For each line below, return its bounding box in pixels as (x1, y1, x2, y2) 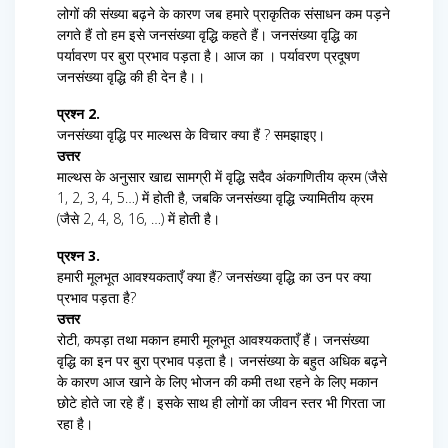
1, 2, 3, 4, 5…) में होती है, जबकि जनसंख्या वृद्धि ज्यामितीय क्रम (57, 188, 373, 208)
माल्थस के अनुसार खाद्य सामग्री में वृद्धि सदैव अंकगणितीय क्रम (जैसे (57, 167, 387, 187)
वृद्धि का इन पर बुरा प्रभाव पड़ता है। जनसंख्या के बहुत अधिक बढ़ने (57, 351, 387, 371)
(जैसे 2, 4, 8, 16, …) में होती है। (57, 209, 220, 229)
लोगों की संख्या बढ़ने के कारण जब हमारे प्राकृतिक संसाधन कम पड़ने (57, 4, 390, 24)
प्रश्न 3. (57, 246, 100, 266)
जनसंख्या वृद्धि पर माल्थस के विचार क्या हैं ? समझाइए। (57, 125, 325, 145)
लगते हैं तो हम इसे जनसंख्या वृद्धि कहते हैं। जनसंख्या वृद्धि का (57, 25, 357, 45)
